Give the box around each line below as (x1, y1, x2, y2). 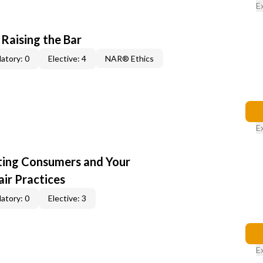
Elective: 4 (48, 53, 86, 63)
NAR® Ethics (105, 53, 154, 63)
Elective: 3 (48, 193, 86, 203)
